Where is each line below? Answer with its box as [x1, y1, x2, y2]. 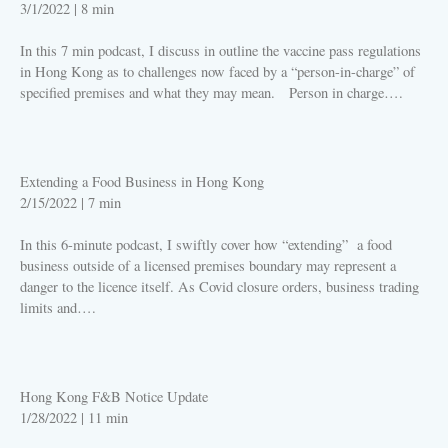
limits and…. [20, 298, 96, 318]
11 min [88, 408, 128, 428]
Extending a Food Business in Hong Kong [20, 172, 264, 192]
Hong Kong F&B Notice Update [20, 387, 208, 407]
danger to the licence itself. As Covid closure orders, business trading [20, 277, 419, 297]
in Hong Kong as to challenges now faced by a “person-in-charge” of [20, 62, 415, 82]
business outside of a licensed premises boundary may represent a [20, 256, 396, 276]
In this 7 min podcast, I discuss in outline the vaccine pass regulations [20, 41, 421, 61]
